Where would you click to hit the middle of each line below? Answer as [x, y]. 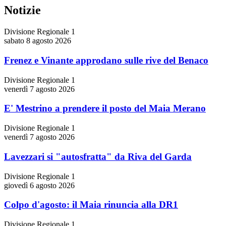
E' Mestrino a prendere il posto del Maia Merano [105, 108]
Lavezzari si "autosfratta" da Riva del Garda [98, 156]
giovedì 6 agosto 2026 [39, 185]
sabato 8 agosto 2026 [38, 41]
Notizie [22, 10]
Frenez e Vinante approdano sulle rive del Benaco [106, 60]
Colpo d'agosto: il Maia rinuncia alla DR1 [91, 205]
